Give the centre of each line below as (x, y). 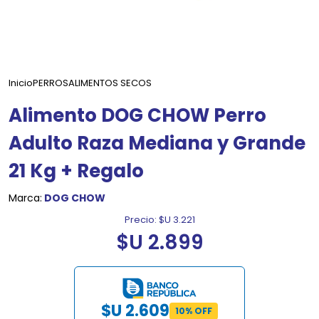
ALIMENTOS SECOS (110, 83)
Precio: (140, 220)
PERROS (51, 83)
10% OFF (194, 311)
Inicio (21, 83)
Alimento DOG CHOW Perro (137, 115)
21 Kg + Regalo (76, 171)
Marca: (25, 198)
